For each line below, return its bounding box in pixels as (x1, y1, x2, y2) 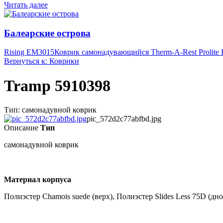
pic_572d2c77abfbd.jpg (87, 114, 161, 123)
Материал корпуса (4, 175, 71, 184)
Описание (4, 123, 38, 132)
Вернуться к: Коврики (4, 57, 79, 66)
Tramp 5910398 (4, 76, 111, 95)
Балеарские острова (4, 27, 91, 38)
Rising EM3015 (4, 48, 54, 57)
